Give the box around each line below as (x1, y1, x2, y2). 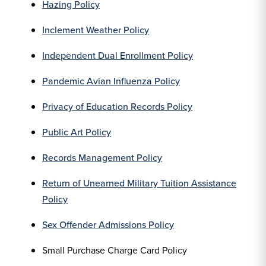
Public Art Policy (42, 125, 111, 139)
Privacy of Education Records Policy (42, 100, 192, 113)
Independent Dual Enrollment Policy (42, 49, 193, 62)
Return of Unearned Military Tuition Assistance (42, 176, 236, 190)
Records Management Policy (42, 151, 162, 164)
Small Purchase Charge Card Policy (42, 243, 187, 257)
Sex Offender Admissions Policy (42, 218, 174, 232)
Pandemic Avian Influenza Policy (42, 74, 180, 88)
